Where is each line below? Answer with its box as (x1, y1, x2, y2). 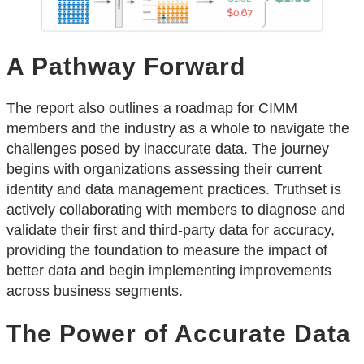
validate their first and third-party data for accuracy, (6, 222, 335, 239)
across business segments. (6, 283, 183, 300)
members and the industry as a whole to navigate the (6, 120, 349, 137)
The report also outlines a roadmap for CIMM (6, 100, 297, 117)
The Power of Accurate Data (6, 320, 351, 348)
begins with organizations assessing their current (6, 161, 322, 178)
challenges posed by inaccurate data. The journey (6, 141, 329, 158)
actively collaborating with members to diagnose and (6, 201, 345, 219)
